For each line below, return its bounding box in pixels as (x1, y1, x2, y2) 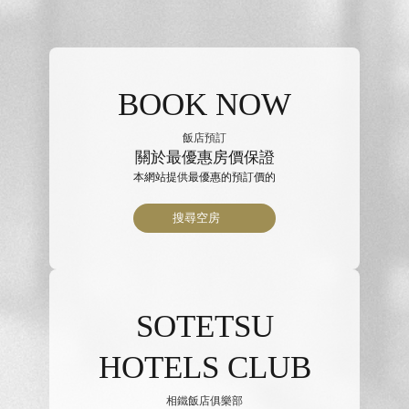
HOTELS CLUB (98, 349, 311, 385)
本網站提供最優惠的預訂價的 (133, 170, 276, 184)
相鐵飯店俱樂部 (166, 393, 243, 407)
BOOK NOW (118, 86, 291, 122)
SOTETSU (135, 308, 274, 344)
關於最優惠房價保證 (134, 148, 275, 166)
